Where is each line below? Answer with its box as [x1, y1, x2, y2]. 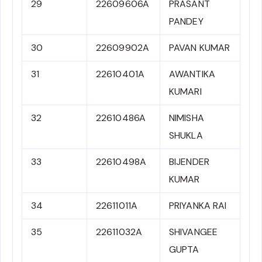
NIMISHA [169, 112, 204, 125]
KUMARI [169, 85, 202, 98]
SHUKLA [169, 129, 203, 142]
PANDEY [169, 15, 204, 28]
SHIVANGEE [169, 226, 218, 239]
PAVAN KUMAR [169, 42, 230, 54]
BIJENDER [169, 156, 209, 168]
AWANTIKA [169, 68, 215, 81]
